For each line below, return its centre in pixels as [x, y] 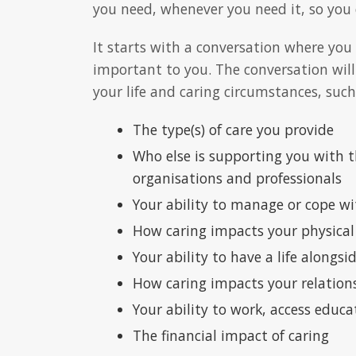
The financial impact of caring [231, 336]
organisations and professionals [237, 178]
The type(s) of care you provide [233, 130]
